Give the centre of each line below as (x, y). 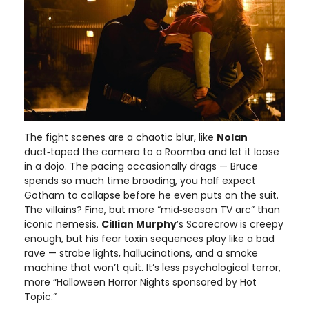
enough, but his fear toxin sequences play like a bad (149, 238)
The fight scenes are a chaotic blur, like (120, 137)
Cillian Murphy (139, 224)
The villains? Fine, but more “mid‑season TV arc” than (152, 209)
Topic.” (40, 296)
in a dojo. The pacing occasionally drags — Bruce (141, 166)
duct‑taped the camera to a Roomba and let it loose (152, 151)
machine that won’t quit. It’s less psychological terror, (152, 267)
